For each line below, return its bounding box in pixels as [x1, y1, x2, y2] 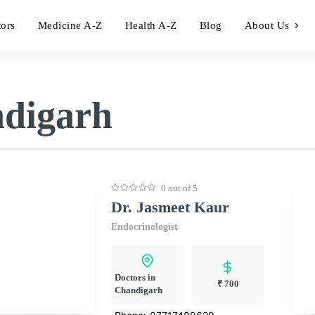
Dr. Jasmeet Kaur [111, 198, 230, 216]
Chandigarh [115, 284, 163, 295]
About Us [244, 20, 290, 31]
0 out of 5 [161, 182, 198, 193]
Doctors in [115, 271, 156, 283]
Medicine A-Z [37, 20, 103, 31]
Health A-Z [124, 20, 177, 31]
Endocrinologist [111, 221, 179, 232]
